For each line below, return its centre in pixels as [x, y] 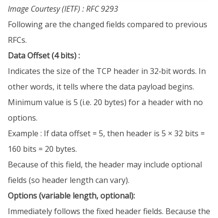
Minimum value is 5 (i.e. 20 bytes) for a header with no [105, 102]
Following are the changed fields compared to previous [108, 25]
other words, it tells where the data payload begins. [101, 87]
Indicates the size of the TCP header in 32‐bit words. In [107, 71]
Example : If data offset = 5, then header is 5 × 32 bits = [106, 134]
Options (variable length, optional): [71, 196]
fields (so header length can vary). [69, 180]
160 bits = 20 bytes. [42, 149]
